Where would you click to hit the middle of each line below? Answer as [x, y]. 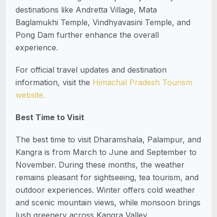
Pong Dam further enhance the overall [87, 35]
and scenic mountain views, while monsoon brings [108, 202]
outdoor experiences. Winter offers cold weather [105, 190]
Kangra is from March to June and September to [106, 152]
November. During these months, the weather [100, 164]
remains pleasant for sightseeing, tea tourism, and [107, 177]
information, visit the [54, 82]
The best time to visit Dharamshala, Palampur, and [108, 139]
